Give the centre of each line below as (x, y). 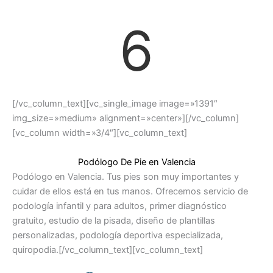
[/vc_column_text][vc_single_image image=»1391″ (115, 104)
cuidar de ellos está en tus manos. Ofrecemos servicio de (130, 191)
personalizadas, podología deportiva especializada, (118, 235)
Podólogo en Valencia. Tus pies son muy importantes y (126, 176)
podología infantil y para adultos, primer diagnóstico (119, 206)
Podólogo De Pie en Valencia (136, 162)
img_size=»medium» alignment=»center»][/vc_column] (126, 119)
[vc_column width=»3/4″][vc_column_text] (100, 133)
